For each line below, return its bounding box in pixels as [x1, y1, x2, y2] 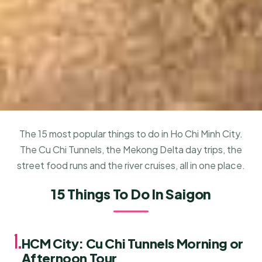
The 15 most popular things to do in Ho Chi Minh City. [19, 127, 243, 140]
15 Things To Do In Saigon [50, 185, 212, 203]
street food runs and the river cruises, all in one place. [17, 158, 245, 171]
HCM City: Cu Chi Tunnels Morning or [21, 235, 243, 252]
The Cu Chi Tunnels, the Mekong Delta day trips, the [20, 143, 242, 156]
